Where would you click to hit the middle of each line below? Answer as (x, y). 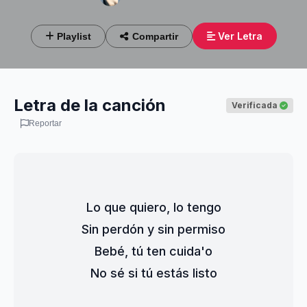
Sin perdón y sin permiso (153, 229)
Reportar (45, 123)
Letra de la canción (90, 105)
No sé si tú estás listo (153, 273)
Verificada (256, 105)
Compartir (155, 36)
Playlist (72, 36)
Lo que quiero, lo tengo (153, 207)
